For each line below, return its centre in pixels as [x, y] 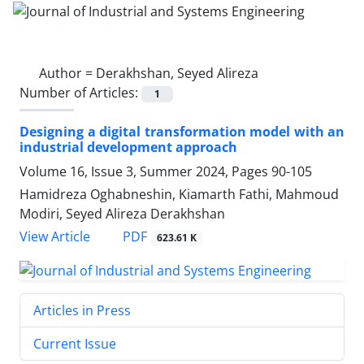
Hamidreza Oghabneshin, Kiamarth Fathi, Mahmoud [179, 194]
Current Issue [75, 343]
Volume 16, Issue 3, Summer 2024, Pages [145, 171]
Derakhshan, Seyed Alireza [177, 73]
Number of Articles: [80, 92]
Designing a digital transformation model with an [182, 131]
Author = [67, 73]
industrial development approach [128, 147]
